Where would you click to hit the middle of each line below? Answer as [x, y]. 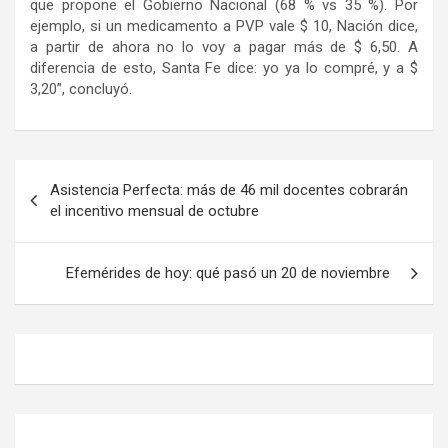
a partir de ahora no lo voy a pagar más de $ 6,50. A [224, 47]
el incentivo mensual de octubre [154, 211]
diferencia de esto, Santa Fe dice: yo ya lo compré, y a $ [224, 68]
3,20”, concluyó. [81, 89]
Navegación [80, 175]
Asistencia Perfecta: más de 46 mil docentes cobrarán [229, 190]
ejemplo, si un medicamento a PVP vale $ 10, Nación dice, [224, 26]
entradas [65, 239]
